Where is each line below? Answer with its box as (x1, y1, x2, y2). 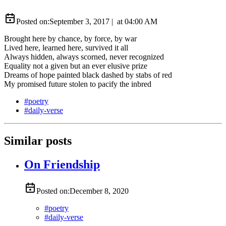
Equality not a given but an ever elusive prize (4, 61, 147, 70)
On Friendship (24, 157, 100, 171)
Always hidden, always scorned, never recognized (4, 52, 164, 61)
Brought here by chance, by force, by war (4, 34, 137, 43)
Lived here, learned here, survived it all (4, 43, 128, 52)
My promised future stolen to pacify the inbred (4, 79, 151, 88)
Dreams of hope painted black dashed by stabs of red (4, 70, 172, 79)
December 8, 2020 (70, 186, 129, 195)
